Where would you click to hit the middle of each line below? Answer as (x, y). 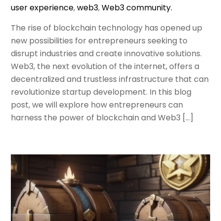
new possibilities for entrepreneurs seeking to (99, 40)
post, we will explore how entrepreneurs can (97, 105)
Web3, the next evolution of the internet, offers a (105, 66)
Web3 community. (137, 7)
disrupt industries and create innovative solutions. (107, 53)
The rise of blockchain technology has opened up (107, 28)
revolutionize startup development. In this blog (101, 92)
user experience (42, 7)
